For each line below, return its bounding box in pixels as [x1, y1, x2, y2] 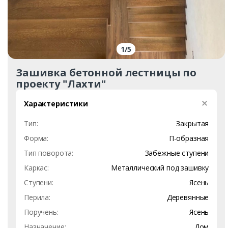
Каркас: [24, 162, 49, 173]
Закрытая [176, 118, 209, 128]
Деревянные [166, 192, 209, 202]
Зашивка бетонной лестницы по [16, 65, 197, 79]
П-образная [168, 133, 209, 143]
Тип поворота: [24, 148, 74, 158]
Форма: [24, 133, 49, 143]
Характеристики [24, 98, 89, 108]
